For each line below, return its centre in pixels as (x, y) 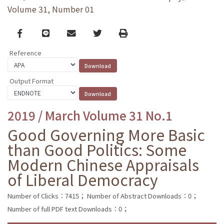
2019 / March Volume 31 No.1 (90, 115)
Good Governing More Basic (106, 134)
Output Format (31, 80)
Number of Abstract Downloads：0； (142, 195)
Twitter (108, 32)
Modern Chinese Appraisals (103, 164)
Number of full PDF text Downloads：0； (68, 208)
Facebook (37, 32)
